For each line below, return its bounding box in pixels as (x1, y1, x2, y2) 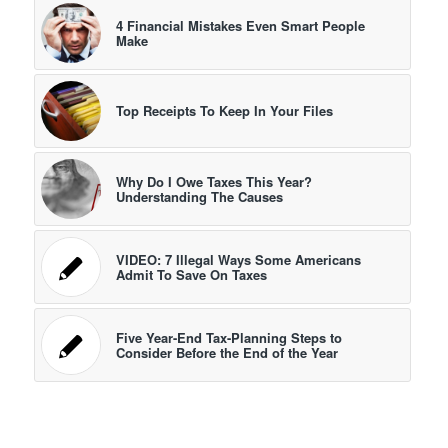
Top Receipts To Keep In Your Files (115, 101, 333, 121)
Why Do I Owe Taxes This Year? (115, 172, 312, 192)
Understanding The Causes (115, 187, 283, 207)
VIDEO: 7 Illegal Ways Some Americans (115, 250, 361, 270)
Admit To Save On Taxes (115, 265, 267, 285)
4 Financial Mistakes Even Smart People (115, 16, 365, 36)
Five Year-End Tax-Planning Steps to (115, 328, 342, 348)
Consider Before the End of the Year (115, 343, 338, 363)
